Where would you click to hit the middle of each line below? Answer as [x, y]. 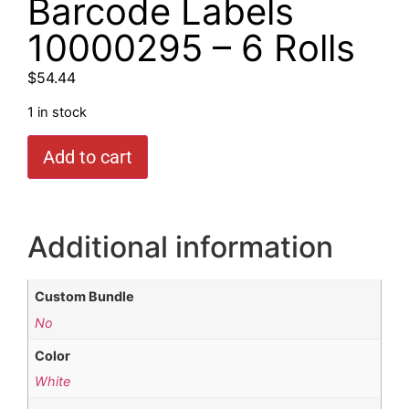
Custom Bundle [85, 297]
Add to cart [88, 157]
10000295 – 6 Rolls [191, 48]
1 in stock [57, 112]
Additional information [180, 247]
